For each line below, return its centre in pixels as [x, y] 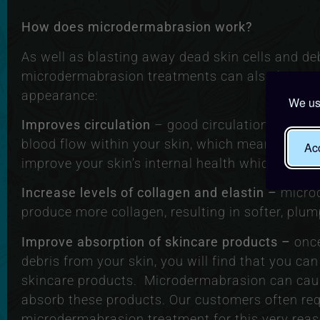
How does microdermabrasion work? [137, 27]
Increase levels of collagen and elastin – [151, 193]
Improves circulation [86, 124]
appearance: [60, 95]
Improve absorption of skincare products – [158, 241]
